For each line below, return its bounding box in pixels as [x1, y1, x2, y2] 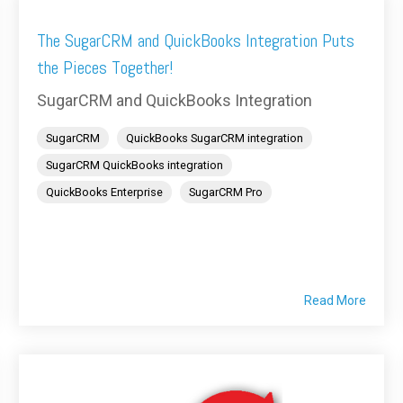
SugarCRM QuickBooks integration [46, 158, 223, 173]
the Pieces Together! [37, 56, 174, 80]
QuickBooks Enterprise [46, 185, 163, 200]
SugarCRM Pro [189, 185, 263, 200]
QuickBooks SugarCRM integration [126, 131, 303, 146]
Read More [304, 293, 366, 309]
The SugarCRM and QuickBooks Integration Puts [37, 29, 354, 53]
